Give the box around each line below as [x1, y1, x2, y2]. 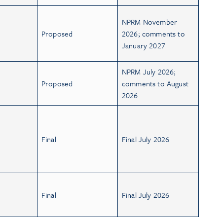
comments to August [122, 77, 188, 89]
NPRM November [122, 16, 178, 27]
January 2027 [122, 39, 165, 51]
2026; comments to [122, 28, 185, 39]
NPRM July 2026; [122, 66, 176, 77]
